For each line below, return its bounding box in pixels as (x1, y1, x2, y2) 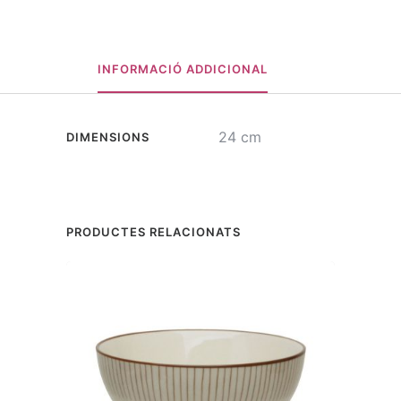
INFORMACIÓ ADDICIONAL (98, 62, 268, 77)
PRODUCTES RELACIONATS (66, 225, 241, 240)
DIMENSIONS (66, 130, 149, 145)
